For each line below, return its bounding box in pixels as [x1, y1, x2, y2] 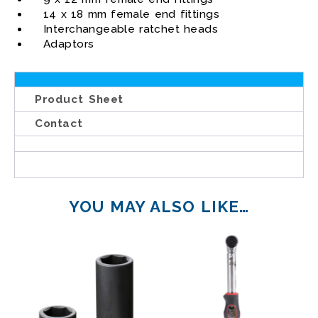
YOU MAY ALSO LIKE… [69, 197, 249, 216]
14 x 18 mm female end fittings [43, 8, 219, 21]
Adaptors [43, 38, 94, 50]
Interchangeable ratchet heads [43, 23, 218, 35]
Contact [35, 117, 83, 131]
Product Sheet [35, 93, 124, 106]
